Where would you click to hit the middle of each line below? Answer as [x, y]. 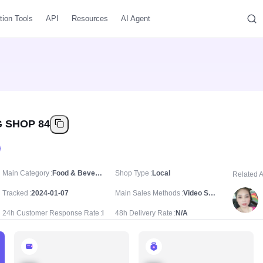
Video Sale [212, 193]
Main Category [26, 173]
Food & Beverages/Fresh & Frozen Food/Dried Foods [99, 173]
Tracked [15, 193]
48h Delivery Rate [144, 213]
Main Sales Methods [148, 193]
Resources [90, 18]
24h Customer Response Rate [51, 213]
